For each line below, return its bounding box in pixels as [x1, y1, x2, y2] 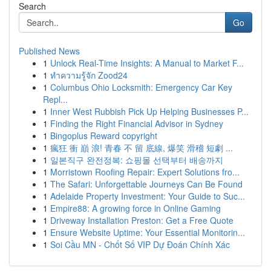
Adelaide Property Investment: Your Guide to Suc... [50, 190, 245, 202]
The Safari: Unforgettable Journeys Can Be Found [50, 178, 243, 190]
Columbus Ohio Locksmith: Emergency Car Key [50, 81, 232, 93]
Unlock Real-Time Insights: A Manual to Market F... [50, 57, 244, 69]
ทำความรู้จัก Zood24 [50, 69, 128, 81]
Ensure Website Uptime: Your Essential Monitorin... [50, 226, 245, 238]
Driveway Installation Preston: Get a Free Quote [50, 214, 233, 226]
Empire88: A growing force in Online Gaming [50, 202, 221, 214]
